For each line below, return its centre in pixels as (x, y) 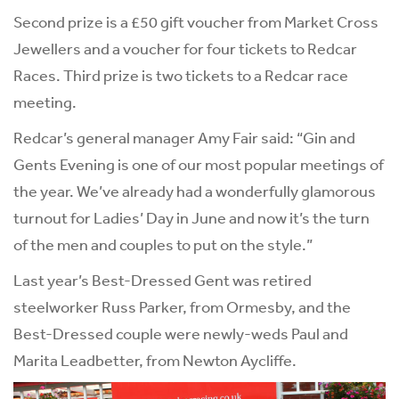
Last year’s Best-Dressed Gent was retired (163, 280)
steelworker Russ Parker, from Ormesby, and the (182, 307)
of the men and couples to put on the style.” (163, 244)
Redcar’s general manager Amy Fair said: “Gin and (184, 138)
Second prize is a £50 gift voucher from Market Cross (196, 22)
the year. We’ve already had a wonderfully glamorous (195, 191)
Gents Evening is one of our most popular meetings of (199, 164)
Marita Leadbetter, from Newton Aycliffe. (155, 360)
